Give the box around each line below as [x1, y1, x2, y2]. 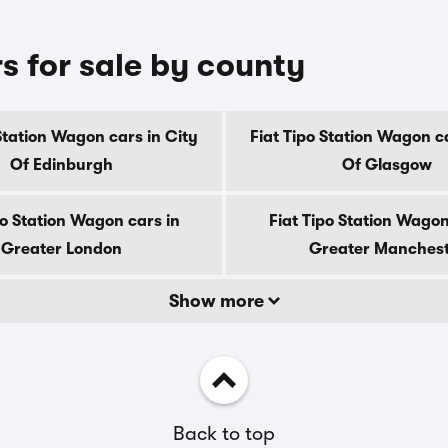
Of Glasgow [342, 156, 432, 174]
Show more [168, 291, 268, 311]
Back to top [173, 422, 275, 445]
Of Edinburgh [9, 156, 113, 174]
